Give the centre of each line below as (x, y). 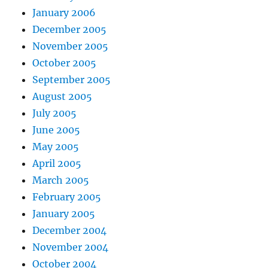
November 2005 (71, 46)
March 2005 (61, 180)
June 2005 (57, 130)
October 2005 (65, 63)
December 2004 (70, 231)
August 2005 (63, 97)
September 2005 (72, 80)
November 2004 (71, 247)
